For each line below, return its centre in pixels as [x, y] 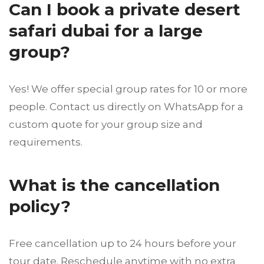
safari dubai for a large [106, 31]
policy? [40, 207]
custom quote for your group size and [106, 125]
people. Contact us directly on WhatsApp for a [126, 107]
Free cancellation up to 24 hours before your [123, 244]
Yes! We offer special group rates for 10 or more [128, 89]
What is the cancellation [114, 185]
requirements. [46, 142]
